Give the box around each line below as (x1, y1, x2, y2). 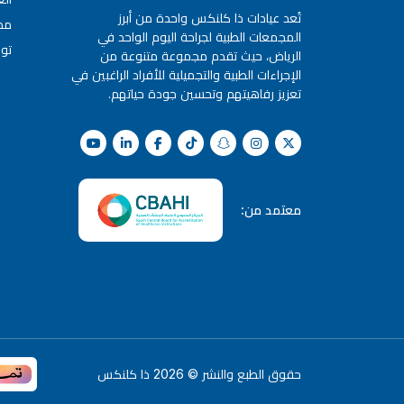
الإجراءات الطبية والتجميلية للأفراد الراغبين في (71, 66, 301, 82)
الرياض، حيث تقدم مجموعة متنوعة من (100, 47, 301, 63)
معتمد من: (241, 202, 301, 218)
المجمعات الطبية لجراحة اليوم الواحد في (97, 28, 301, 44)
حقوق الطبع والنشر (202, 366, 301, 382)
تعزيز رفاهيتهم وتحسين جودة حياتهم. (108, 85, 301, 101)
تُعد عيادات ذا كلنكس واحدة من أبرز (118, 9, 301, 25)
